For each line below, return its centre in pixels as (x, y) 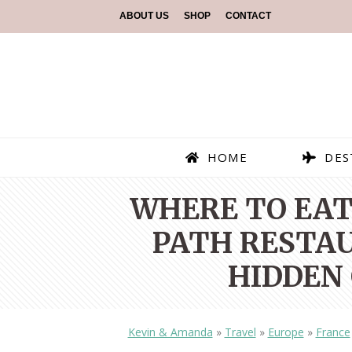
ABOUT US (144, 16)
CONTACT (248, 16)
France (333, 332)
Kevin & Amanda (170, 332)
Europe (286, 332)
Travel (240, 332)
